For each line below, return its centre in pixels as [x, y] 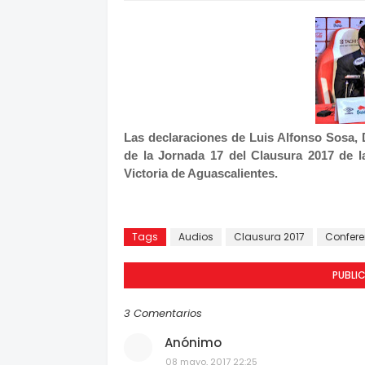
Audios [196, 237]
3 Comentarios [163, 313]
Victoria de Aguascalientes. [201, 173]
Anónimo [193, 343]
